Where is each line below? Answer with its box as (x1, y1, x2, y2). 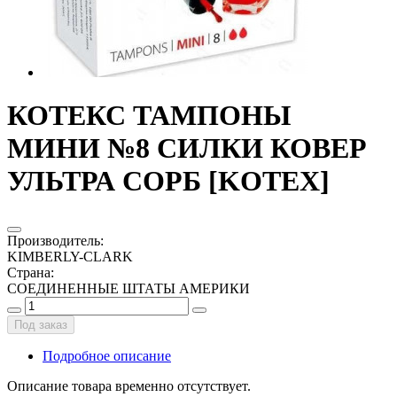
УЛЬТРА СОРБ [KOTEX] (7, 165, 330, 198)
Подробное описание (43, 347, 171, 363)
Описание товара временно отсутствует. (7, 378, 251, 393)
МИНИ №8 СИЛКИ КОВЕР (7, 132, 367, 165)
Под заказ (14, 317, 67, 331)
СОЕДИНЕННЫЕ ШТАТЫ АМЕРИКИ (7, 280, 250, 296)
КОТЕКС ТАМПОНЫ (7, 99, 291, 132)
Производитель (7, 232, 100, 248)
